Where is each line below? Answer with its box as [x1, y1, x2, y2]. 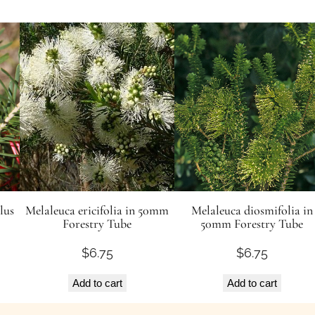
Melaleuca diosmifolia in [191, 202, 313, 219]
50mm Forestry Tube [200, 216, 303, 232]
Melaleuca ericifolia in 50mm [25, 202, 169, 219]
